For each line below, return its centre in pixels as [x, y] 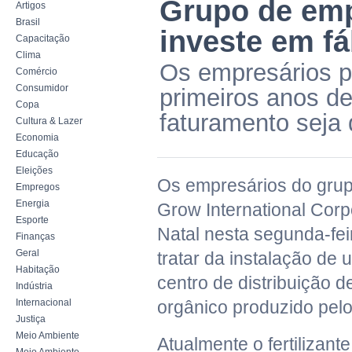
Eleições [34, 170]
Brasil [28, 22]
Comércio [37, 71]
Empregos [38, 187]
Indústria [34, 286]
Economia [37, 137]
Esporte [32, 220]
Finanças [35, 236]
